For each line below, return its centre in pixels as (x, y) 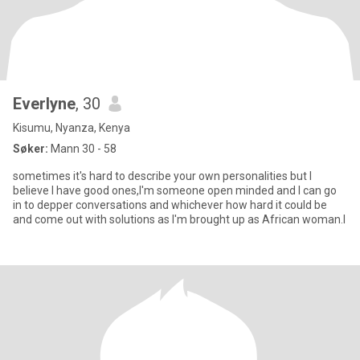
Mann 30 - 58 (82, 149)
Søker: (31, 149)
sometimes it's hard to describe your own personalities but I (162, 176)
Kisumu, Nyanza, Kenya (72, 128)
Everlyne (44, 104)
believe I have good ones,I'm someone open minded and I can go (175, 190)
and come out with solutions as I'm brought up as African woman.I (179, 219)
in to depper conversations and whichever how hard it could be (170, 205)
